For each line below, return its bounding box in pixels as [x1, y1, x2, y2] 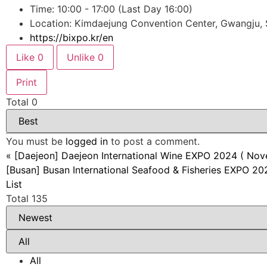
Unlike [67, 51, 98, 63]
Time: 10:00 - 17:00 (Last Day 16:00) [30, 2, 193, 15]
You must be [6, 135, 66, 147]
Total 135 [6, 192, 48, 204]
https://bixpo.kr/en [30, 31, 113, 44]
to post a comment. [108, 135, 200, 147]
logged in [66, 135, 108, 147]
